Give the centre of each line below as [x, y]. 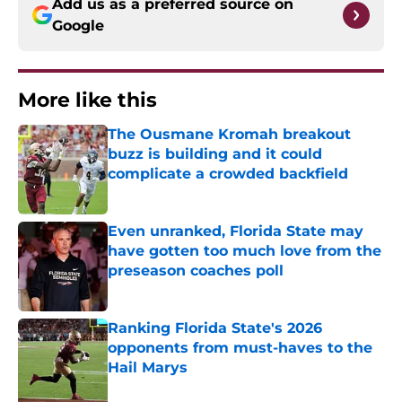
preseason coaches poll [196, 271]
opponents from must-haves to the [240, 348]
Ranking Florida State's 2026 [215, 328]
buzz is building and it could [215, 154]
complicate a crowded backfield [228, 174]
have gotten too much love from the [245, 251]
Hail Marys [148, 368]
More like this [87, 100]
